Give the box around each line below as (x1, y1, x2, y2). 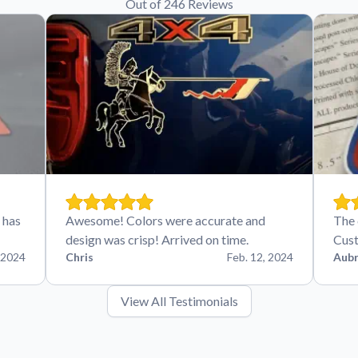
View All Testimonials (120, 293, 238, 308)
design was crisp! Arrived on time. (65, 232, 249, 247)
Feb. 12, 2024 (226, 250, 293, 264)
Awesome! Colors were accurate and (65, 213, 265, 228)
